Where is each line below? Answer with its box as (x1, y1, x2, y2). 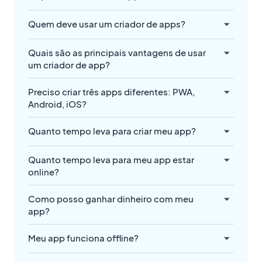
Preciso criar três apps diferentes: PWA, (28, 86, 195, 98)
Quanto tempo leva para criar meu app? (28, 125, 196, 137)
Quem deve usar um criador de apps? (28, 18, 185, 30)
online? (28, 166, 59, 178)
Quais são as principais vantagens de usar (28, 47, 206, 58)
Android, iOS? (28, 98, 87, 110)
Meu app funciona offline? (28, 232, 139, 244)
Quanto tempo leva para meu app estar (28, 154, 194, 166)
